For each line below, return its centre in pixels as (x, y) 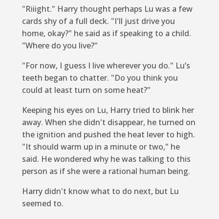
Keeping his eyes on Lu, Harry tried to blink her (108, 110)
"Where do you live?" (60, 45)
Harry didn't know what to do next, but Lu (100, 191)
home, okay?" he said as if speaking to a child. (106, 33)
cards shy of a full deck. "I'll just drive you (98, 21)
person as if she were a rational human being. (106, 171)
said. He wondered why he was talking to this (106, 159)
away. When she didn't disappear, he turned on (109, 122)
